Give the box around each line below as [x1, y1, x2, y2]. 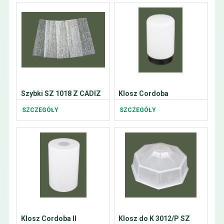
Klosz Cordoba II [20, 214, 76, 222]
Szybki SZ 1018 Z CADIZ [20, 89, 101, 97]
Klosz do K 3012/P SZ [118, 214, 190, 222]
